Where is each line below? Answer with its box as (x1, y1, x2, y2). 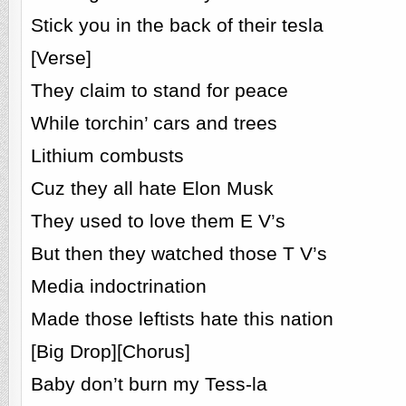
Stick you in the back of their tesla (30, 14, 324, 36)
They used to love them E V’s (30, 209, 285, 232)
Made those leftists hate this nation (30, 307, 333, 330)
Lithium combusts (30, 144, 184, 167)
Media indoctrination (30, 275, 207, 297)
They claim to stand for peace (30, 79, 288, 101)
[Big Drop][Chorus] (30, 340, 190, 362)
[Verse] (30, 46, 92, 69)
